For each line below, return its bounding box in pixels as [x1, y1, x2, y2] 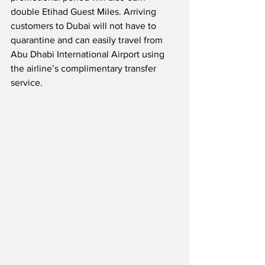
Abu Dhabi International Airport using [11, 49, 167, 60]
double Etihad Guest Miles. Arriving [11, 7, 159, 17]
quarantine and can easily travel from [11, 35, 165, 46]
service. [11, 77, 43, 88]
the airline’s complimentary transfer [11, 63, 159, 74]
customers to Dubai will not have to [11, 21, 159, 31]
